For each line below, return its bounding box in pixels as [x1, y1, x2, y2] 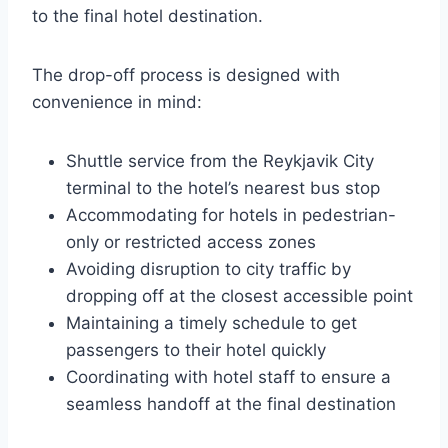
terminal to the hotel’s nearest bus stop [66, 178, 380, 198]
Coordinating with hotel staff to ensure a [66, 367, 391, 387]
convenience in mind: [32, 92, 202, 112]
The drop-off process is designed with [32, 65, 340, 85]
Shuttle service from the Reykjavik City [66, 151, 374, 171]
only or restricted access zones [66, 232, 316, 252]
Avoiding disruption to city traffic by [66, 259, 351, 279]
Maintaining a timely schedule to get [66, 313, 357, 333]
